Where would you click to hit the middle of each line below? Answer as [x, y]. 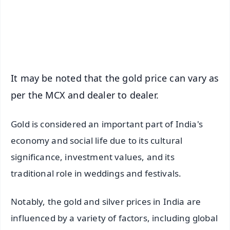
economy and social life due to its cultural [97, 141]
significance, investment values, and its [93, 157]
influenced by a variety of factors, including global [114, 218]
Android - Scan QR [141, 17]
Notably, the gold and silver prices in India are [106, 202]
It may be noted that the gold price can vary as [115, 78]
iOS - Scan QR [141, 40]
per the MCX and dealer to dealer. [85, 95]
